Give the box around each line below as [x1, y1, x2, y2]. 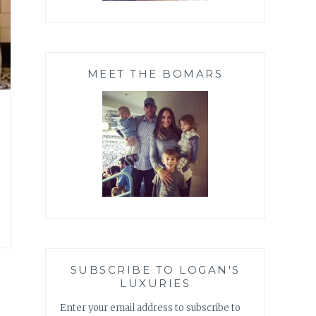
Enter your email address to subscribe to [60, 301, 241, 314]
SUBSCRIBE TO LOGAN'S [70, 262, 241, 276]
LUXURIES [120, 276, 190, 290]
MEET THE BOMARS [87, 66, 224, 80]
